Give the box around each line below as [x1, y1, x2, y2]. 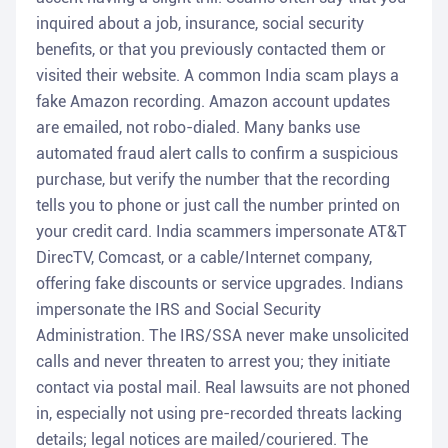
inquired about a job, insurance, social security [36, 14, 364, 34]
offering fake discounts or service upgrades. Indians [36, 274, 403, 294]
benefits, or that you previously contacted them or [36, 40, 386, 60]
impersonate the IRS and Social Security [36, 300, 321, 320]
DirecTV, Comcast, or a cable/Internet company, [36, 248, 372, 268]
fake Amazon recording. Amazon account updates [36, 92, 390, 112]
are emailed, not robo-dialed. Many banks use [36, 118, 360, 138]
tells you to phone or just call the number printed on [36, 196, 400, 216]
